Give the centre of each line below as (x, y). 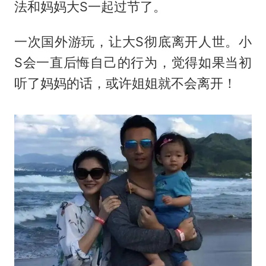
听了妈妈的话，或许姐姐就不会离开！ (125, 83)
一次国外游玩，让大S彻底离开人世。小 (133, 42)
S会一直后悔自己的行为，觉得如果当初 (133, 63)
